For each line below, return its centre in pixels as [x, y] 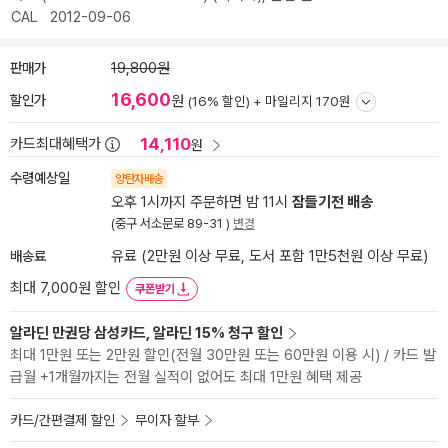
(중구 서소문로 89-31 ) [172, 223]
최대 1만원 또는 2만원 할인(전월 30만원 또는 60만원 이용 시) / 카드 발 [223, 355]
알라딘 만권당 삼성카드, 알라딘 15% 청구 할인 [146, 333]
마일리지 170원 [308, 101]
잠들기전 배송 [332, 202]
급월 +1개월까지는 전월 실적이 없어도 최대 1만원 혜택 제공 [186, 377]
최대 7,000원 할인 [65, 288]
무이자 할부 [167, 420]
